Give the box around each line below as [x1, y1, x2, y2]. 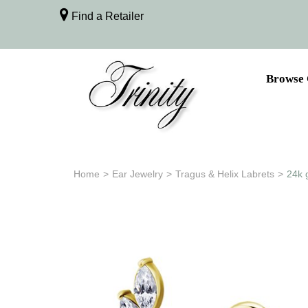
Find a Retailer [69, 10, 144, 22]
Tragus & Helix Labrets [175, 168, 274, 180]
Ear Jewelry [112, 168, 163, 180]
